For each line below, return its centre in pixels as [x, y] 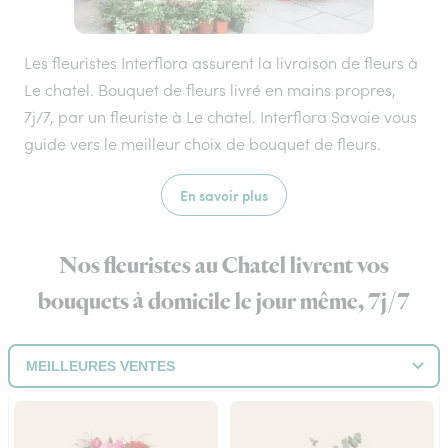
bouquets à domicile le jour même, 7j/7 [224, 302]
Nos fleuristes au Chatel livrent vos [224, 266]
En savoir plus [224, 195]
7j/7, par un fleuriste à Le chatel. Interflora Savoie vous [220, 117]
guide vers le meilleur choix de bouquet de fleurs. [202, 144]
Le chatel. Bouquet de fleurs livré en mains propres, [210, 90]
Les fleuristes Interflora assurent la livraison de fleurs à [221, 63]
